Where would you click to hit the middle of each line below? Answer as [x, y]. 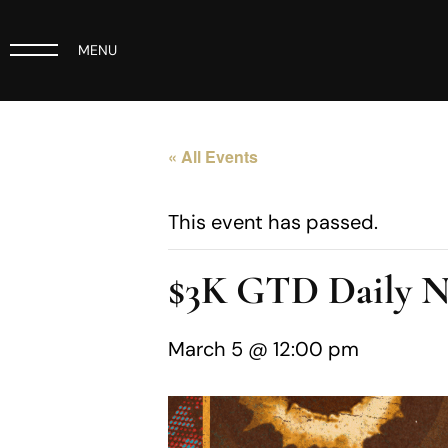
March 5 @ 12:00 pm [263, 348]
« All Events [213, 156]
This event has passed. [273, 221]
